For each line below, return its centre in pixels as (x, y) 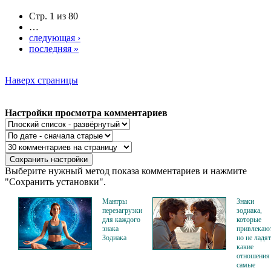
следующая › (55, 38)
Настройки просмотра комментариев (86, 113)
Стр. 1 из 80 (54, 16)
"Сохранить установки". (55, 181)
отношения (253, 256)
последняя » (54, 48)
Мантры (115, 201)
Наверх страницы (41, 80)
